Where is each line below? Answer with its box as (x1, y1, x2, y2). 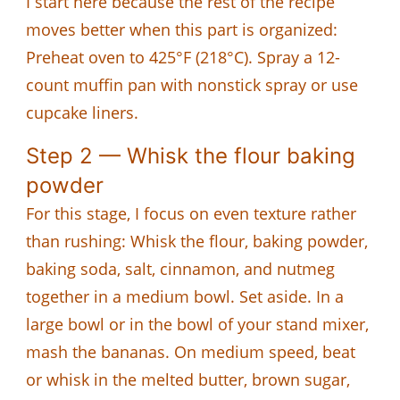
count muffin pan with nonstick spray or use (26, 73, 358, 96)
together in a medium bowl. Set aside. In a (26, 285, 344, 307)
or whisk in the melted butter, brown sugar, (26, 368, 350, 390)
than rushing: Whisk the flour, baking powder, (26, 229, 368, 252)
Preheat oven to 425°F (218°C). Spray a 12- (26, 46, 340, 68)
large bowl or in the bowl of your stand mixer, (26, 312, 369, 335)
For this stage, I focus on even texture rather (26, 202, 356, 224)
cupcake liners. (26, 101, 138, 123)
